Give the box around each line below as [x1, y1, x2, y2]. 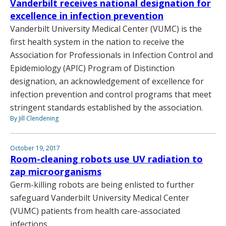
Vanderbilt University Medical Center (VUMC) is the [10, 23, 202, 34]
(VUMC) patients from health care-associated [10, 205, 180, 216]
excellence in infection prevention [10, 9, 163, 22]
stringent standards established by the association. [10, 101, 203, 113]
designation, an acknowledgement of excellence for [10, 75, 204, 87]
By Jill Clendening [10, 114, 59, 123]
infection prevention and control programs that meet [10, 88, 211, 100]
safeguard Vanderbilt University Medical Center [10, 192, 189, 203]
